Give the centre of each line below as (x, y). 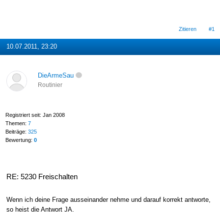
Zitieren (188, 29)
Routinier (50, 85)
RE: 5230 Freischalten (42, 176)
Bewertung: (19, 140)
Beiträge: (16, 132)
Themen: (16, 124)
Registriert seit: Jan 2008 (35, 115)
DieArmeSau (55, 75)
